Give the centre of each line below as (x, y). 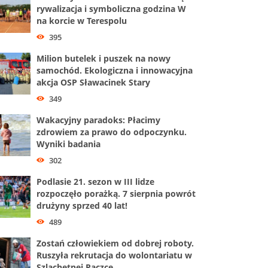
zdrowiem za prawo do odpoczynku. (112, 132)
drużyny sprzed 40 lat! (82, 205)
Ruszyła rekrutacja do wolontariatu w (114, 255)
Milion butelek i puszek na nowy (103, 58)
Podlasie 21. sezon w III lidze (95, 181)
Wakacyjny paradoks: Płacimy (98, 120)
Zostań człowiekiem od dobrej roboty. (115, 243)
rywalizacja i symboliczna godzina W (111, 9)
